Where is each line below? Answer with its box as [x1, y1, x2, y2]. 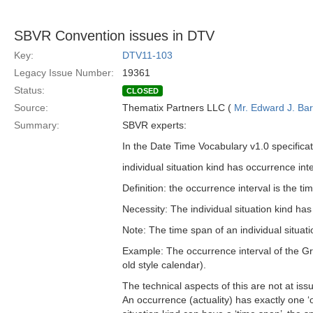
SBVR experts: [122, 119, 187, 131]
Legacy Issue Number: [14, 67, 114, 78]
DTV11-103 [122, 50, 173, 61]
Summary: [14, 119, 59, 131]
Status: [14, 85, 45, 96]
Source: [14, 102, 48, 113]
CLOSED [126, 87, 159, 95]
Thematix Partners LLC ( [122, 102, 234, 113]
